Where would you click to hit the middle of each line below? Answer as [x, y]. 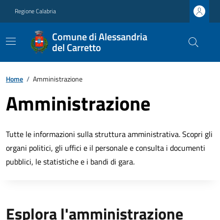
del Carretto [77, 47]
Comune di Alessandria [100, 37]
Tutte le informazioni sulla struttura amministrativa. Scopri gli [109, 134]
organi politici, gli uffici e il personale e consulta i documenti [106, 148]
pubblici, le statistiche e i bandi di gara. [70, 162]
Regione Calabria [35, 11]
